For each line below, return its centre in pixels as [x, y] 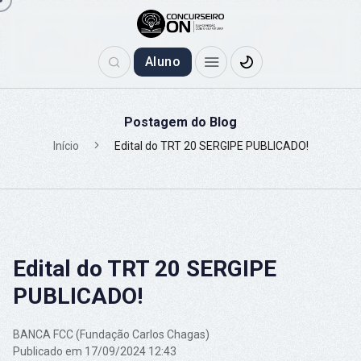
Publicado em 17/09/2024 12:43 [95, 351]
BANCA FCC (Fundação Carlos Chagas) [111, 334]
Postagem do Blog [180, 122]
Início [66, 145]
